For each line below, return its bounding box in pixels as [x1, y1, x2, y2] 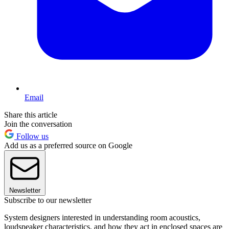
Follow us [14, 131, 49, 141]
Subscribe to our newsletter [4, 195, 91, 204]
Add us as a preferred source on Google [4, 141, 132, 150]
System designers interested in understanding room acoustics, [4, 213, 200, 222]
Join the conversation [4, 119, 72, 128]
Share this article [4, 110, 57, 119]
